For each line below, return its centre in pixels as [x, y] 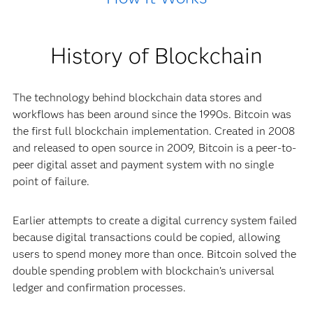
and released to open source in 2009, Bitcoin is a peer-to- [154, 148]
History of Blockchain [156, 56]
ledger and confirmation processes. [99, 287]
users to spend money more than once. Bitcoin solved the [154, 254]
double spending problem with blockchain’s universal [143, 271]
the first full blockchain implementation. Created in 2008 [153, 131]
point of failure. [51, 181]
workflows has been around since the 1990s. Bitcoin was [152, 114]
